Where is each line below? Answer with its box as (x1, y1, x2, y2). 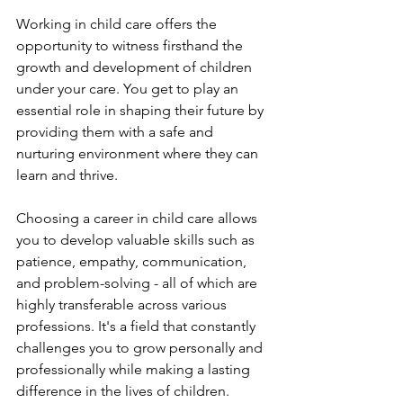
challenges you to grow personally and (16, 339, 266, 356)
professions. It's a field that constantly (16, 318, 259, 335)
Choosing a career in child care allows (16, 210, 261, 227)
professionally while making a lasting (16, 361, 254, 378)
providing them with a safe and (16, 123, 217, 140)
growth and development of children (16, 58, 255, 76)
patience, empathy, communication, (16, 253, 250, 270)
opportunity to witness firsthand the (16, 37, 246, 54)
